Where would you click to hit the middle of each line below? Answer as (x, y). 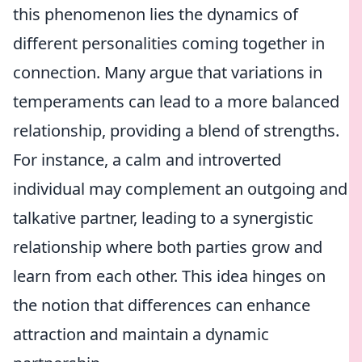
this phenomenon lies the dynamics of (156, 14)
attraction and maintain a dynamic (141, 334)
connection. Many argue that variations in (168, 72)
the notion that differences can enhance (162, 305)
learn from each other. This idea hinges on (169, 276)
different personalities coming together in (169, 43)
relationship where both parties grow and (168, 247)
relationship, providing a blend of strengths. (176, 130)
